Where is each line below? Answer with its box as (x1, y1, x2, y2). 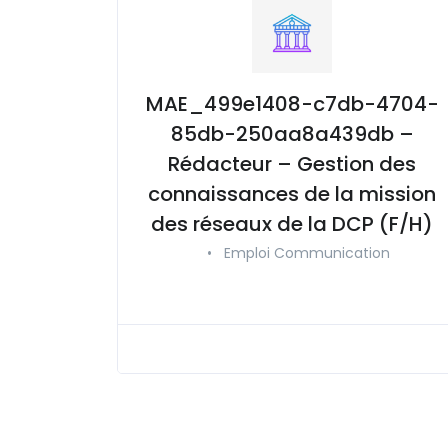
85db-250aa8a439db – (170, 119, 414, 148)
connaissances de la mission (148, 179, 436, 208)
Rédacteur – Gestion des (168, 149, 416, 178)
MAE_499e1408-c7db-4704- (145, 89, 439, 118)
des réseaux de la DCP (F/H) (151, 209, 433, 238)
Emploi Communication (223, 242, 390, 263)
